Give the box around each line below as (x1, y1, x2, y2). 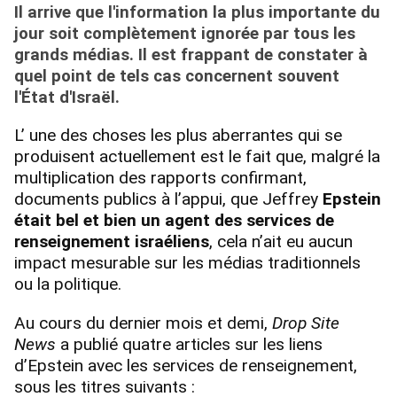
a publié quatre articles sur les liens (60, 333, 323, 354)
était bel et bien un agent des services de (14, 210, 334, 231)
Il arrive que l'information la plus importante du (14, 3, 380, 23)
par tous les (259, 24, 355, 44)
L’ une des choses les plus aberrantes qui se (14, 125, 342, 146)
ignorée (201, 24, 259, 44)
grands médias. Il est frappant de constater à (14, 45, 368, 66)
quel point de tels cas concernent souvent (14, 66, 339, 87)
